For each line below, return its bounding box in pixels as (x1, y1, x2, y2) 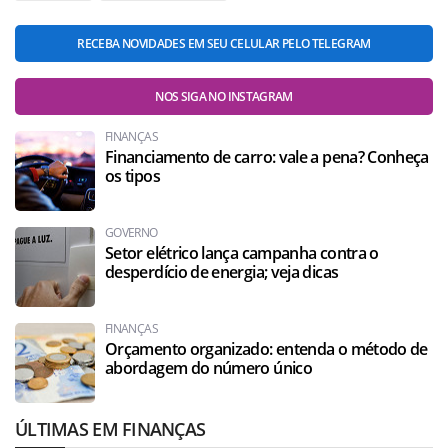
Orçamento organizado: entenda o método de (105, 338, 428, 360)
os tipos (105, 165, 160, 187)
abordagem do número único (105, 357, 312, 379)
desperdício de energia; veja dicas (105, 261, 339, 283)
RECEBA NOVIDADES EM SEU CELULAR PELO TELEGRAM (77, 35, 371, 52)
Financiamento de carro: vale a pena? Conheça (105, 146, 429, 168)
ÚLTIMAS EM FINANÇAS (15, 417, 206, 441)
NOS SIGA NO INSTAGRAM (155, 88, 293, 105)
